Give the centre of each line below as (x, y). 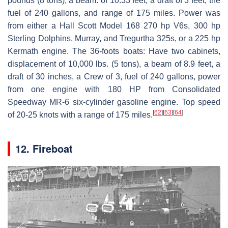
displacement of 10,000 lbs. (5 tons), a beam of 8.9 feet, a (114, 64)
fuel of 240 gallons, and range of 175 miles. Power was (114, 13)
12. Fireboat (44, 149)
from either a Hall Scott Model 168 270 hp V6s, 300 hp (114, 26)
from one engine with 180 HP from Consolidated (114, 90)
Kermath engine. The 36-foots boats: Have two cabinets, (114, 51)
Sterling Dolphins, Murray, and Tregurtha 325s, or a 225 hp (114, 39)
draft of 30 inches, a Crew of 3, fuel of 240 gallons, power (114, 77)
